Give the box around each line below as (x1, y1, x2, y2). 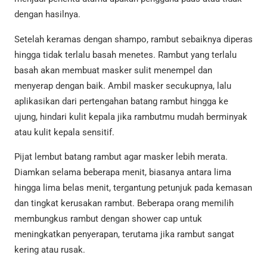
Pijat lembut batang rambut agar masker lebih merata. (14, 151, 228, 162)
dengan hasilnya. (14, 9, 80, 20)
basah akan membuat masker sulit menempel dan (14, 64, 212, 76)
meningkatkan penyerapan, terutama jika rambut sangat (14, 228, 234, 240)
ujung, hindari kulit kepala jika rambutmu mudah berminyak (14, 111, 247, 122)
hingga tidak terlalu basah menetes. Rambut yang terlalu (14, 49, 237, 60)
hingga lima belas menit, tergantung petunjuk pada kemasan (14, 182, 252, 193)
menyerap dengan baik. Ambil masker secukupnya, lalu (14, 80, 231, 91)
